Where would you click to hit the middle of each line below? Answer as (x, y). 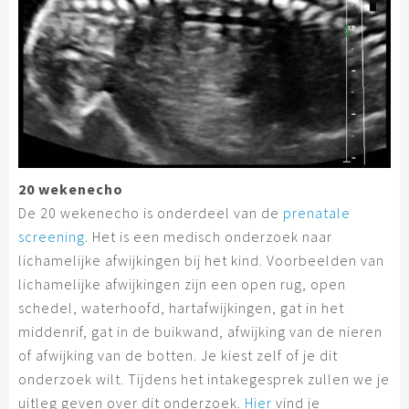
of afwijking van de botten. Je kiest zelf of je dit (178, 356)
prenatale (317, 213)
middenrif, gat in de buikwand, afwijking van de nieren (200, 332)
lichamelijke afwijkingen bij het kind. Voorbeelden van (201, 261)
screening (52, 237)
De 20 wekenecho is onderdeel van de (151, 213)
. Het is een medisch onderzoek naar (209, 237)
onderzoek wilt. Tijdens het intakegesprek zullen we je (204, 379)
